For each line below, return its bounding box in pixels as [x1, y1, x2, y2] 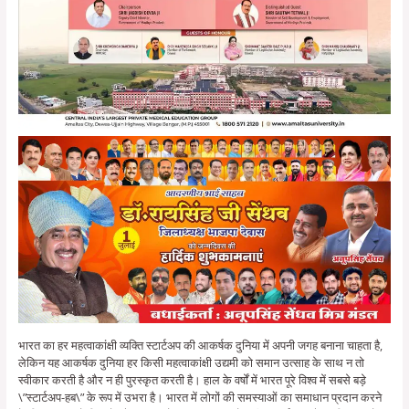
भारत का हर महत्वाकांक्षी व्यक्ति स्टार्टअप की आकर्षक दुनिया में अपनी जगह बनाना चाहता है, [17, 336, 383, 353]
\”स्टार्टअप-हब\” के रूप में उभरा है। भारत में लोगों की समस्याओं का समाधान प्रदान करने [17, 388, 382, 405]
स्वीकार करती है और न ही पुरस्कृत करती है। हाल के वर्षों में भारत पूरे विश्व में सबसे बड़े [17, 371, 366, 388]
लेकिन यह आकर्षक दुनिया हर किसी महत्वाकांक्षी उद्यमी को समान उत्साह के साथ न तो [17, 353, 364, 371]
